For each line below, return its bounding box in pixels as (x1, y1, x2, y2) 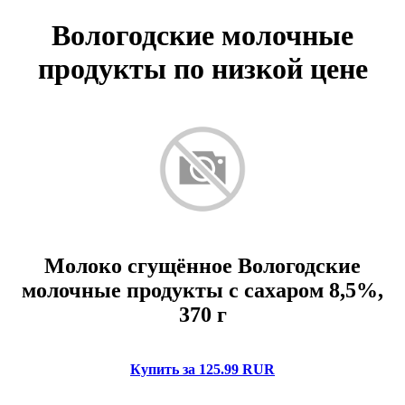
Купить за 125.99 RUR (130, 361, 275, 377)
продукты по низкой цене (37, 52, 368, 86)
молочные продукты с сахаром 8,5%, (22, 278, 383, 302)
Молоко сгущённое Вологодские (44, 253, 361, 278)
